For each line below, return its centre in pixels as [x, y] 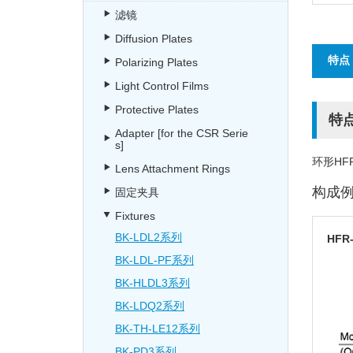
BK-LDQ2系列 [150, 306]
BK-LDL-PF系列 [154, 260]
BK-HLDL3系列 [152, 283]
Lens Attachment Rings [173, 169]
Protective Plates [157, 110]
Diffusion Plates [154, 39]
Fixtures [135, 216]
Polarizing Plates [156, 62]
